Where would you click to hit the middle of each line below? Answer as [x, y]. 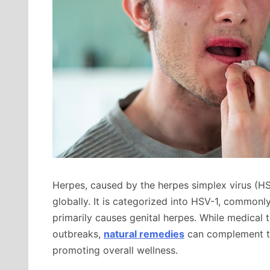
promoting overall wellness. [115, 250]
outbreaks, [78, 234]
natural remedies [144, 234]
